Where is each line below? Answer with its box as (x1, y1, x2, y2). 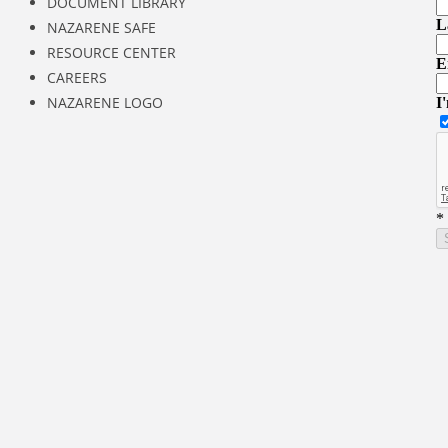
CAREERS (46, 68, 107, 87)
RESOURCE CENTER (46, 43, 176, 62)
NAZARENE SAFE (46, 18, 156, 37)
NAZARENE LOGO (46, 93, 163, 112)
